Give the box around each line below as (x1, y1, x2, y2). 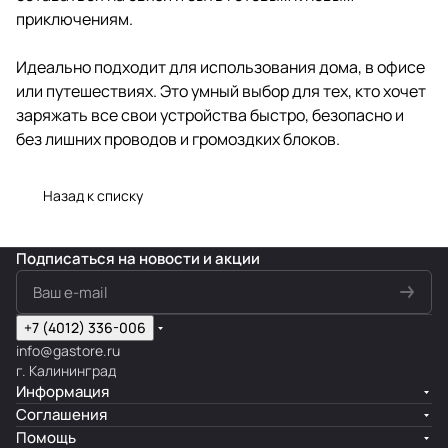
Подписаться (16, 248, 118, 269)
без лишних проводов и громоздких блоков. (16, 127, 340, 150)
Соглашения (16, 404, 107, 425)
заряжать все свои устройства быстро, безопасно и (16, 103, 404, 126)
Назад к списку (43, 185, 143, 205)
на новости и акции (118, 248, 260, 269)
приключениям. (16, 7, 133, 30)
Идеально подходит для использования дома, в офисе (16, 55, 425, 78)
